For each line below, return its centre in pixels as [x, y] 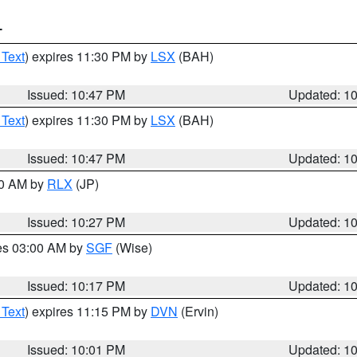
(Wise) [132, 247]
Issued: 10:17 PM [76, 286]
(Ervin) [198, 311]
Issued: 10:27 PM [76, 222]
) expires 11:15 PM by [88, 311]
